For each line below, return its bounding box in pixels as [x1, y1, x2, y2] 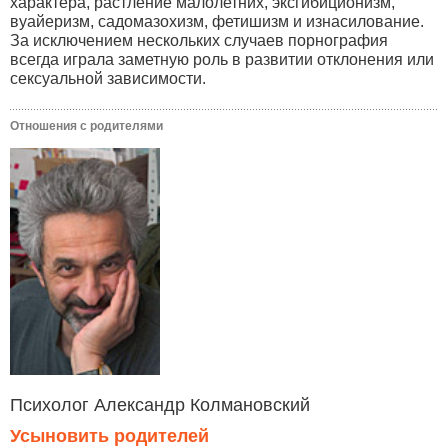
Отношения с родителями [10, 119, 163, 134]
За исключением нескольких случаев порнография [10, 32, 388, 50]
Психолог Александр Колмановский [10, 394, 310, 415]
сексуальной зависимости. [10, 70, 206, 88]
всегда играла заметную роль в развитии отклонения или [10, 51, 434, 69]
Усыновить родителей [10, 425, 209, 446]
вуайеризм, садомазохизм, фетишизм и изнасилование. [10, 13, 424, 31]
